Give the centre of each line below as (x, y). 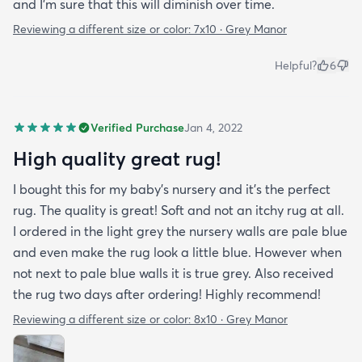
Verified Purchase (137, 128)
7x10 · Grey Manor (240, 29)
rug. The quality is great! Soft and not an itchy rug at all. (179, 210)
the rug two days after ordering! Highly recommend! (167, 295)
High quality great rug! (117, 159)
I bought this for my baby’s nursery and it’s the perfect (172, 189)
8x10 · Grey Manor (241, 320)
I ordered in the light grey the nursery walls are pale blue (180, 232)
